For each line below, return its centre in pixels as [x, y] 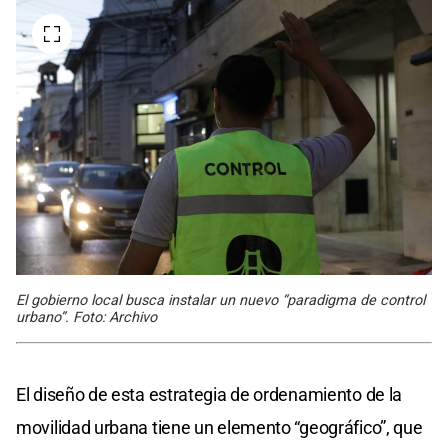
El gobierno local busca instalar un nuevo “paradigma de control [220, 301]
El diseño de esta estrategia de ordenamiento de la [209, 395]
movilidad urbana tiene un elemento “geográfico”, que [219, 428]
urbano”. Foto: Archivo [86, 318]
